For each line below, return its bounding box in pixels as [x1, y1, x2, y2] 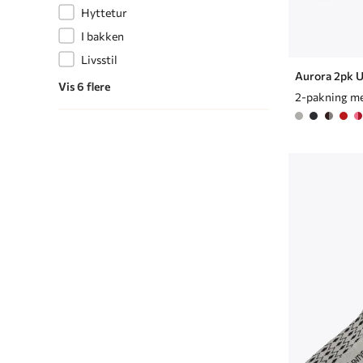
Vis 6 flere [58, 79, 110, 93]
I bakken [81, 28, 124, 43]
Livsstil [81, 52, 117, 66]
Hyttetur [81, 5, 127, 19]
